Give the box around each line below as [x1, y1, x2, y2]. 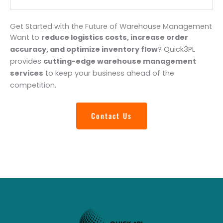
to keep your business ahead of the [43, 68, 174, 79]
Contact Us [91, 111, 132, 121]
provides [10, 56, 43, 67]
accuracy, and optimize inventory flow [10, 44, 158, 55]
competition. [10, 80, 56, 91]
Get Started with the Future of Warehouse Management [10, 21, 212, 32]
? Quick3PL [158, 44, 195, 55]
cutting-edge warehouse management [43, 56, 196, 67]
